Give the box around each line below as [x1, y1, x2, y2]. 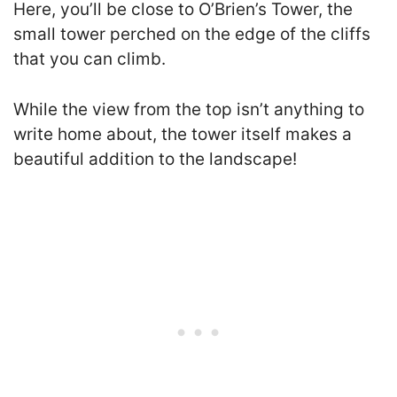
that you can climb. [13, 49, 166, 70]
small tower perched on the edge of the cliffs [13, 24, 370, 45]
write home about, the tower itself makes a [13, 123, 352, 144]
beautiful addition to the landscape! [13, 148, 297, 169]
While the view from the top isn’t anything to [13, 98, 364, 120]
